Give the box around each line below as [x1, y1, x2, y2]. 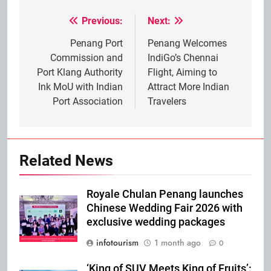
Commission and [50, 51, 123, 64]
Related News [19, 151, 113, 169]
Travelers [148, 95, 186, 107]
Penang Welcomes [148, 37, 227, 49]
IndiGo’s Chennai [148, 51, 218, 64]
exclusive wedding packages [87, 215, 225, 228]
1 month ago [154, 236, 201, 249]
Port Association [53, 95, 123, 107]
